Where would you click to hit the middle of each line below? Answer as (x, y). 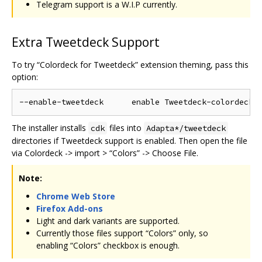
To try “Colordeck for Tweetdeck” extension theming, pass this (130, 65)
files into (125, 128)
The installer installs (50, 128)
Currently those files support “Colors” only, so (122, 233)
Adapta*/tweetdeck (186, 128)
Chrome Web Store (76, 196)
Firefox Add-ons (70, 209)
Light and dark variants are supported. (108, 221)
